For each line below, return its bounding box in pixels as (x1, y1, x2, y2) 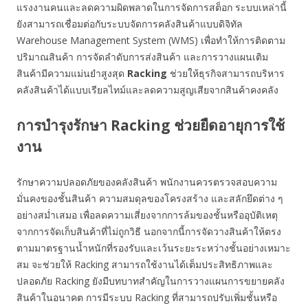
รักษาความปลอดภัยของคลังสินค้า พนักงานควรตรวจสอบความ (16, 175, 277, 189)
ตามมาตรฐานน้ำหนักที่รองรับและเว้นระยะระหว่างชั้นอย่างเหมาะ (16, 241, 291, 255)
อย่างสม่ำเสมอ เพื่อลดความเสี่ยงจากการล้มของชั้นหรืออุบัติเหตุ (16, 208, 278, 222)
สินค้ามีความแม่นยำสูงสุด (16, 67, 127, 80)
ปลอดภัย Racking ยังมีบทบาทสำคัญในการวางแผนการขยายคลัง (16, 274, 285, 288)
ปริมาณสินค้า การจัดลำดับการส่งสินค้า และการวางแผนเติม (16, 50, 268, 64)
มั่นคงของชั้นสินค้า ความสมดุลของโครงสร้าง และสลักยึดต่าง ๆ (16, 192, 283, 206)
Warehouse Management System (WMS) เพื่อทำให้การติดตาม (16, 34, 285, 47)
